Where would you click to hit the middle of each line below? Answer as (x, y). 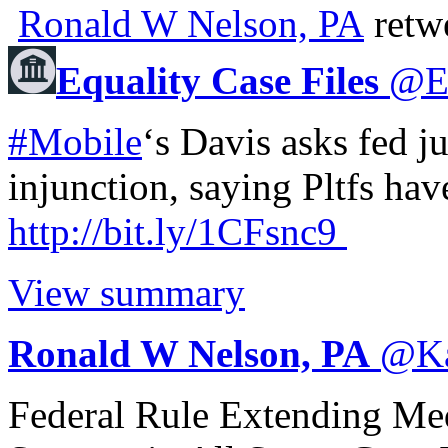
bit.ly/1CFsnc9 (220, 231)
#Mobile (75, 141)
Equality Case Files (217, 80)
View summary (126, 292)
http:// (55, 231)
